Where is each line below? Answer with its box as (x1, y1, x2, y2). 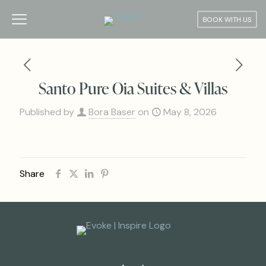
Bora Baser (88, 106, 135, 118)
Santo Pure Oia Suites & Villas (39, 77, 227, 99)
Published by (20, 106, 74, 118)
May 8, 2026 (163, 106, 217, 118)
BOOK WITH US (202, 14, 252, 24)
